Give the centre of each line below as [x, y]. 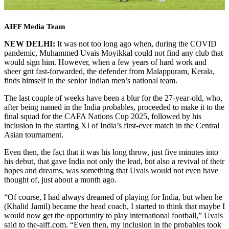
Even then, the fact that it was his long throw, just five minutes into [111, 152]
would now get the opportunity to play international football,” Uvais [113, 215]
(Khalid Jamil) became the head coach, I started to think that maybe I [114, 206]
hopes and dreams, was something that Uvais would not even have [111, 170]
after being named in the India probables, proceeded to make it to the [114, 107]
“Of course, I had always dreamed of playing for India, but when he [113, 197]
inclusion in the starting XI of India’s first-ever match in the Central [112, 125]
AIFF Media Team [35, 27]
